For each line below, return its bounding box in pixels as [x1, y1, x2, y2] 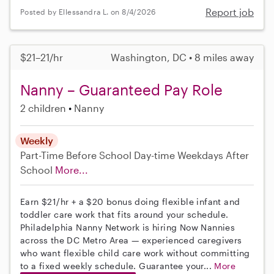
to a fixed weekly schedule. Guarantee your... [20, 260, 215, 271]
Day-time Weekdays [134, 149, 223, 161]
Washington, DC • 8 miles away [111, 51, 254, 63]
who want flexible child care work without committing [20, 247, 250, 258]
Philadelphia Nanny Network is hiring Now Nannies [20, 221, 235, 232]
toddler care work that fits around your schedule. [20, 209, 229, 220]
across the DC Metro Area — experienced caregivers [20, 234, 242, 245]
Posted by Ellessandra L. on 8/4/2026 [20, 7, 156, 17]
